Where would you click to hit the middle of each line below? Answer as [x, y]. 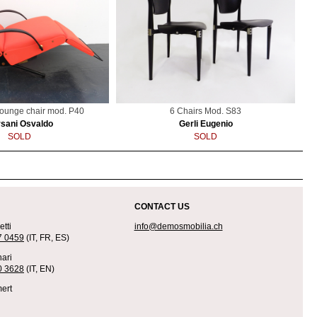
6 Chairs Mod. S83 [206, 111]
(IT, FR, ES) [47, 238]
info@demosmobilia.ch [178, 227]
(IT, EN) [39, 269]
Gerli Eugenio [206, 124]
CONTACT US [162, 207]
